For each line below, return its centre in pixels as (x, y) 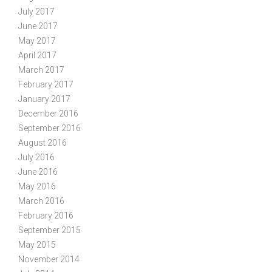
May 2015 (37, 244)
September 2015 (49, 230)
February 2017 (46, 84)
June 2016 (38, 172)
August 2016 (42, 142)
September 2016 (49, 128)
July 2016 (36, 157)
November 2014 (49, 259)
